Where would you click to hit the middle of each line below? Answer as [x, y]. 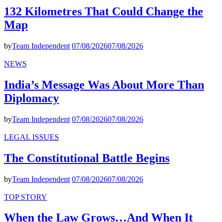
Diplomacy [31, 98]
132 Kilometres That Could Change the [104, 11]
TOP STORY [26, 197]
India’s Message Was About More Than [104, 84]
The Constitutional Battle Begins [87, 158]
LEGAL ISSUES [31, 137]
